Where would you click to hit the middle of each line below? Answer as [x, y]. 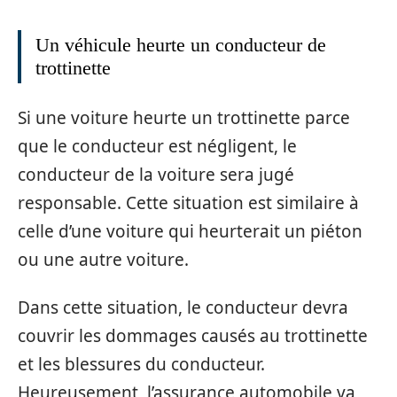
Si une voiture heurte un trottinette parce [184, 117]
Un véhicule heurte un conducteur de [181, 45]
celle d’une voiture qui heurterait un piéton [190, 231]
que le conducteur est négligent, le [157, 146]
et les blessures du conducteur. [141, 365]
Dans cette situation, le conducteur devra [183, 308]
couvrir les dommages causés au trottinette [193, 336]
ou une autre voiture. [103, 259]
